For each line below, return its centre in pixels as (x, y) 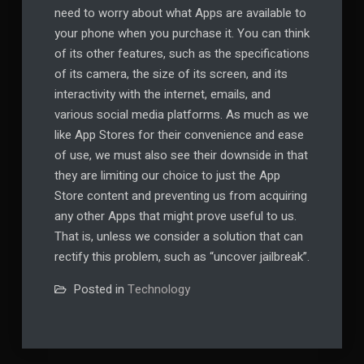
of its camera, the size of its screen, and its (171, 74)
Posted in (100, 290)
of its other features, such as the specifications (182, 54)
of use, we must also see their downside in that (181, 156)
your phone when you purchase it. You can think (182, 34)
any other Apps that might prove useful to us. (175, 217)
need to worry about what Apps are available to (180, 13)
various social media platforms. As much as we (181, 115)
